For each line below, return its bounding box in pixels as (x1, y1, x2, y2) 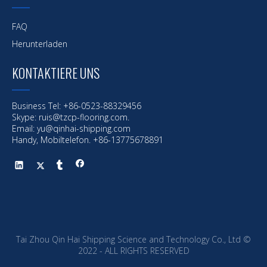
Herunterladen (12, 38, 67, 49)
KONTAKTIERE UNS (12, 63, 100, 82)
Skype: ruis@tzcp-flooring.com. (12, 111, 129, 123)
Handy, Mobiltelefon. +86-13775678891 (12, 134, 163, 145)
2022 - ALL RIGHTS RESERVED (77, 245, 190, 256)
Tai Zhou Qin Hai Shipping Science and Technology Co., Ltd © (16, 234, 251, 245)
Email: (12, 123, 37, 134)
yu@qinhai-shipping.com (37, 123, 131, 134)
